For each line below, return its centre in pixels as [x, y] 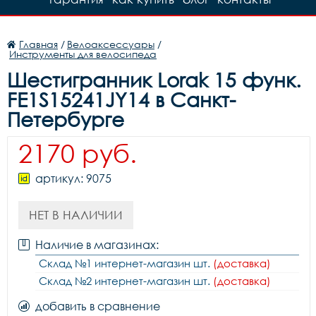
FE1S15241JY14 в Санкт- [121, 99]
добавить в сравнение [98, 306]
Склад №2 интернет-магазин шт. [126, 281]
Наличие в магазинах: [97, 245]
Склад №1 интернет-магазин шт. [126, 263]
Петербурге [66, 119]
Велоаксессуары [111, 44]
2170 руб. [78, 153]
